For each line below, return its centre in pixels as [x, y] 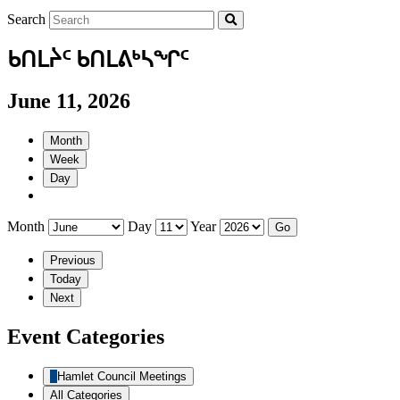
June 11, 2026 [69, 101]
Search [26, 19]
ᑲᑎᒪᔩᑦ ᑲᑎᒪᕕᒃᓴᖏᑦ [98, 59]
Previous [73, 261]
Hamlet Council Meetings [122, 377]
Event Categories [86, 337]
